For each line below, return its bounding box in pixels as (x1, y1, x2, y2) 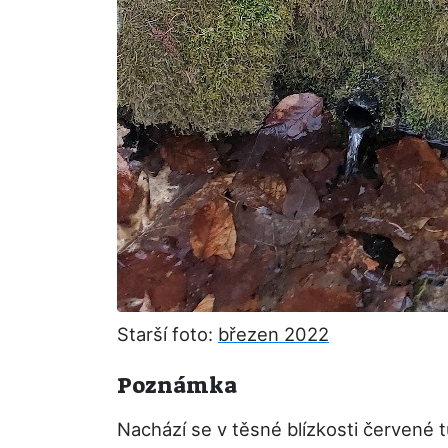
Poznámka (117, 371, 237, 400)
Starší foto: (117, 323, 218, 345)
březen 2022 (218, 323, 329, 345)
